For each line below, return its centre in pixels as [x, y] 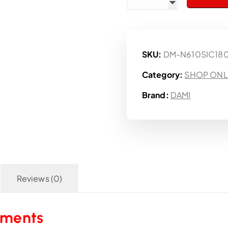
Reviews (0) [39, 179]
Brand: [156, 95]
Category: [163, 75]
